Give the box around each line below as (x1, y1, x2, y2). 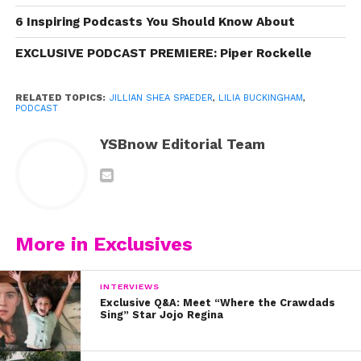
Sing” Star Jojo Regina (100, 309, 224, 322)
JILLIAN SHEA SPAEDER (109, 93, 213, 104)
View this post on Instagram (103, 197, 258, 211)
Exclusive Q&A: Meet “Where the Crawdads (100, 297, 336, 309)
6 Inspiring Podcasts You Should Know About (15, 15, 295, 30)
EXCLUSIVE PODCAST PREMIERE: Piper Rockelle (15, 46, 312, 61)
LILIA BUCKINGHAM (218, 93, 303, 104)
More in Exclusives (15, 233, 193, 256)
